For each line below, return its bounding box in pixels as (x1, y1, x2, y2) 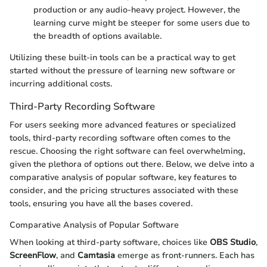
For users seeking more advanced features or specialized (10, 119, 236, 131)
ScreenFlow (10, 250, 56, 262)
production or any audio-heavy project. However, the (33, 4, 240, 16)
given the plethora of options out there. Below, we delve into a (10, 159, 254, 170)
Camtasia (77, 250, 115, 262)
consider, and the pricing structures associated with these (10, 185, 238, 197)
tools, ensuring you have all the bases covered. (10, 198, 193, 210)
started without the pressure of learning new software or (10, 65, 235, 77)
